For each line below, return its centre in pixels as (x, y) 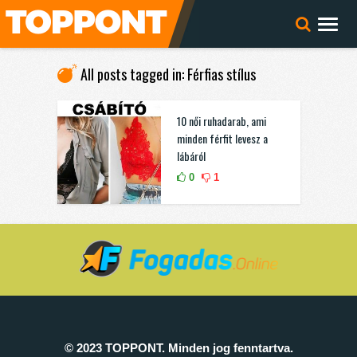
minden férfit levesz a (222, 138)
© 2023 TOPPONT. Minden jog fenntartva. (178, 348)
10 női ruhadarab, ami (221, 121)
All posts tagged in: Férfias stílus (168, 74)
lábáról (191, 156)
